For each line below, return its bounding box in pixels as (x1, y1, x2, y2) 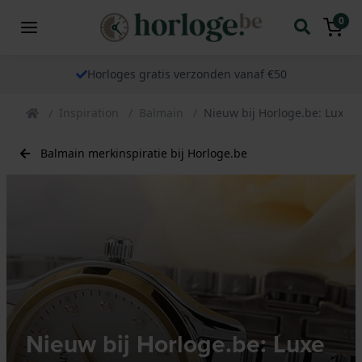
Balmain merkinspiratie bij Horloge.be (40, 145, 247, 161)
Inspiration (59, 104, 119, 120)
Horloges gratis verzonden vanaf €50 (86, 65, 287, 82)
